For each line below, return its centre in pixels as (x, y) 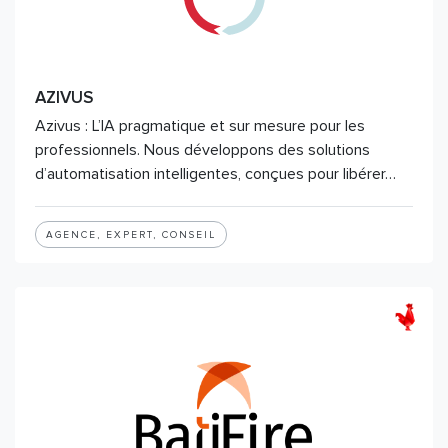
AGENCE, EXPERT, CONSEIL (131, 235)
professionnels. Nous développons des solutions (202, 150)
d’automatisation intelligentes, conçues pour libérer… (215, 174)
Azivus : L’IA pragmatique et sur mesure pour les (200, 126)
